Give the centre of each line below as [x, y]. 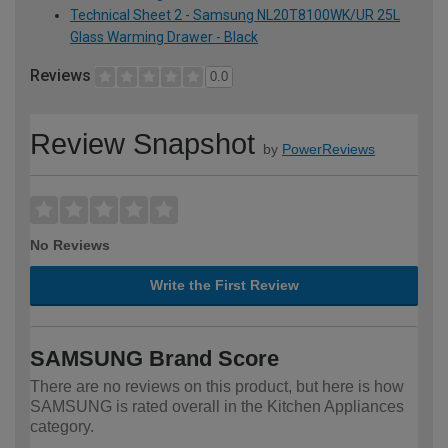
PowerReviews [328, 149]
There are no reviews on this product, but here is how [217, 387]
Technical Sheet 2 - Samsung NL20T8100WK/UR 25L [235, 14]
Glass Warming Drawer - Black [164, 36]
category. [62, 427]
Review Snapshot [142, 144]
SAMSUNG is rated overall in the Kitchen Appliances [217, 407]
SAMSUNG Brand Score [154, 359]
